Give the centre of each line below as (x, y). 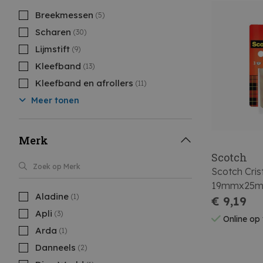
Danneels (55, 247)
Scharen (53, 32)
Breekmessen (64, 15)
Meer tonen (54, 100)
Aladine (52, 196)
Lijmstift (53, 49)
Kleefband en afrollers (84, 83)
